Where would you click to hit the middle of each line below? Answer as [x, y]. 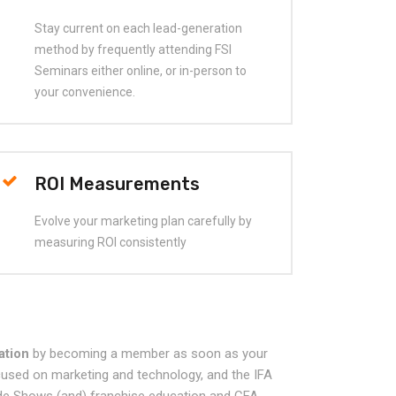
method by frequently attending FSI [133, 50]
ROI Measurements [117, 184]
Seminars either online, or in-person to [140, 71]
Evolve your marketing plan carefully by [143, 221]
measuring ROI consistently [110, 243]
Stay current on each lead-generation [138, 29]
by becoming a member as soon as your [148, 354]
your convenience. [84, 92]
